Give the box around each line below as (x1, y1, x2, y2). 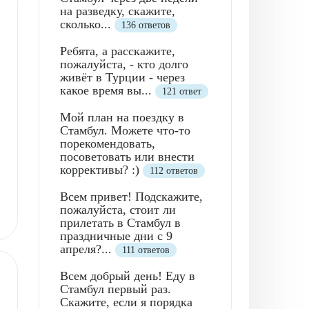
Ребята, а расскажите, (60, 43, 175, 58)
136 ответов (121, 19, 170, 30)
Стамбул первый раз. (60, 281, 171, 296)
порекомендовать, (60, 136, 155, 150)
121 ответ (162, 86, 201, 97)
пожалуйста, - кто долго (60, 57, 188, 71)
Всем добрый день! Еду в (60, 268, 195, 283)
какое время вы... (60, 83, 155, 97)
